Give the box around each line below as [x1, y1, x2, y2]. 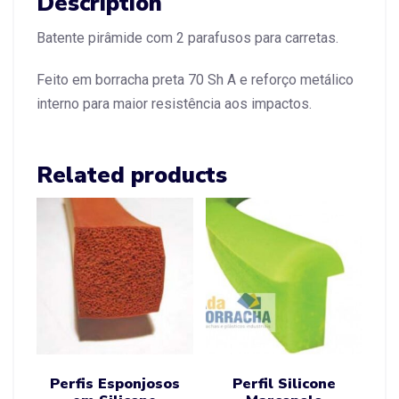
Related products [37, 159, 227, 191]
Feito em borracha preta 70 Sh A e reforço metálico [37, 71, 354, 89]
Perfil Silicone [232, 373, 337, 394]
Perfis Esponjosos [49, 373, 180, 394]
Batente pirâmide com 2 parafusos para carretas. [37, 29, 338, 47]
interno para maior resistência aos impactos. [37, 95, 312, 113]
